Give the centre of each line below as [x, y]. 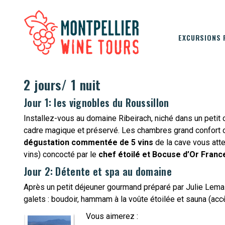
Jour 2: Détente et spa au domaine [98, 171]
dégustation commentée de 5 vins [88, 142]
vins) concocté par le [61, 154]
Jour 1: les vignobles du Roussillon [96, 102]
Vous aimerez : [112, 216]
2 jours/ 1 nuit [62, 85]
